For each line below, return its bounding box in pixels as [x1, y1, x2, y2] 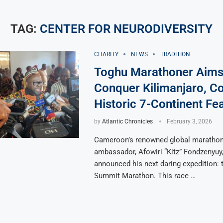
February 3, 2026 [166, 118, 212, 125]
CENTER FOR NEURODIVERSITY [39, 22, 213, 36]
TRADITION [160, 51, 190, 58]
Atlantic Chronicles [102, 118, 153, 125]
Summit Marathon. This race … [94, 171, 196, 180]
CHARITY [94, 51, 118, 58]
